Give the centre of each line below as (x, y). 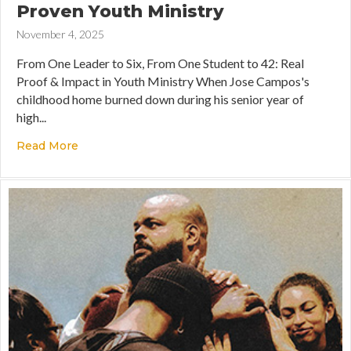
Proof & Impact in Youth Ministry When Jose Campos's (163, 81)
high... (31, 118)
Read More (47, 146)
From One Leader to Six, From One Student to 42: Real (160, 63)
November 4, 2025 (60, 34)
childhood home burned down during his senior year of (160, 100)
